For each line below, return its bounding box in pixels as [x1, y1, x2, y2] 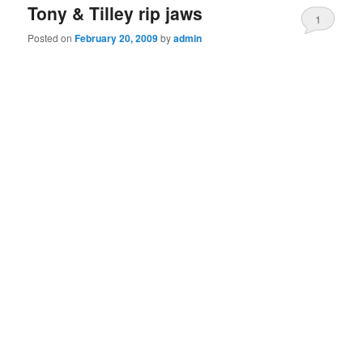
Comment [300, 39, 346, 55]
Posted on [28, 31, 75, 45]
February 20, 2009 [75, 31, 159, 46]
